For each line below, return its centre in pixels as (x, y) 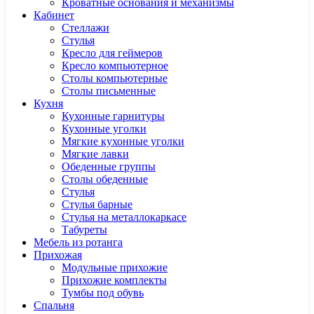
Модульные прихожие (115, 267)
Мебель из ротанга (78, 242)
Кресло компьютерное (115, 66)
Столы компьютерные (115, 78)
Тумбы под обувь (103, 293)
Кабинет (54, 15)
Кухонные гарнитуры (113, 116)
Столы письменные (109, 91)
